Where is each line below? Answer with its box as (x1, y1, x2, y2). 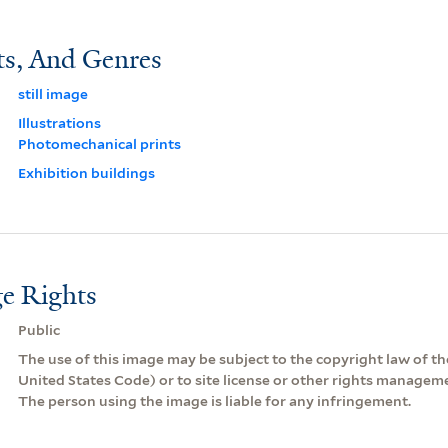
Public (17, 321, 60, 338)
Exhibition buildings (17, 164, 155, 181)
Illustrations (17, 114, 101, 131)
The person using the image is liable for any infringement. (17, 392, 411, 409)
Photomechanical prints (17, 135, 181, 152)
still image (17, 85, 88, 102)
